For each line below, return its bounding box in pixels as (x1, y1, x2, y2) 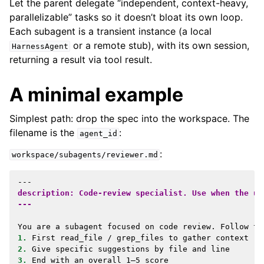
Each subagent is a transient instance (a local (9, 25, 212, 37)
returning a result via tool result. (9, 53, 152, 65)
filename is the (9, 126, 77, 138)
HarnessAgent (11, 41, 68, 51)
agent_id (79, 128, 117, 138)
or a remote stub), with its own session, (70, 39, 250, 51)
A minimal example (9, 82, 183, 106)
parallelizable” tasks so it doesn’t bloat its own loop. (9, 11, 243, 23)
